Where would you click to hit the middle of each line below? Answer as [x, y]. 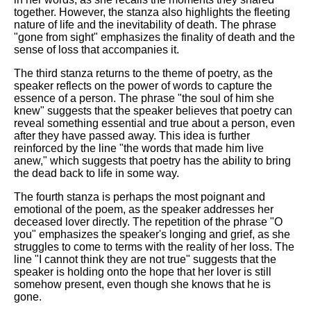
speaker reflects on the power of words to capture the [143, 86]
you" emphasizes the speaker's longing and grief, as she [152, 235]
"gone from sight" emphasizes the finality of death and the [154, 37]
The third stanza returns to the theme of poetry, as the [143, 74]
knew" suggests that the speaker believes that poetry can [153, 111]
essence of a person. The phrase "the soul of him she [144, 99]
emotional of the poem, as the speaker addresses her [144, 210]
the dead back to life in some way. [96, 174]
